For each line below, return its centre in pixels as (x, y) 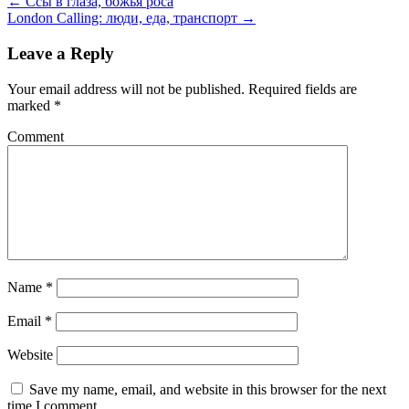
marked (31, 105)
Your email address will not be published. (126, 89)
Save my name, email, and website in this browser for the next (208, 389)
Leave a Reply (61, 54)
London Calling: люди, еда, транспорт (124, 18)
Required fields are (301, 89)
